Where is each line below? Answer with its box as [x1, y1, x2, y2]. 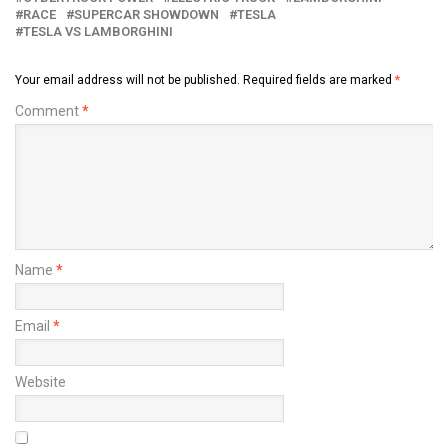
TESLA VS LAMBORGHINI [23, 24, 173, 40]
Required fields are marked [243, 73, 395, 88]
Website [15, 374, 66, 391]
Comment [15, 103, 82, 120]
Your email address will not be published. [15, 73, 240, 88]
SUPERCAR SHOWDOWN [74, 7, 219, 23]
